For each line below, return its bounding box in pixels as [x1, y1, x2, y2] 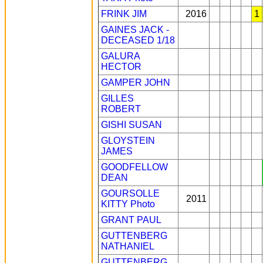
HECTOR [101, 62, 141, 72]
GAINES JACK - [101, 25, 169, 35]
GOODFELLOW [101, 162, 168, 172]
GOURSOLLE [101, 188, 160, 198]
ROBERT [101, 104, 141, 114]
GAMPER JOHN [101, 77, 170, 87]
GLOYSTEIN [101, 136, 155, 146]
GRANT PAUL [101, 215, 161, 225]
